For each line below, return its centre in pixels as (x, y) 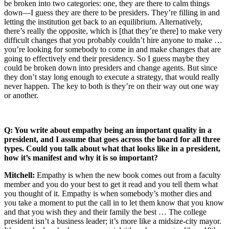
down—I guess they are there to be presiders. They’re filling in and (112, 12)
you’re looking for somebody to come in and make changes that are (112, 49)
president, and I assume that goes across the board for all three (112, 139)
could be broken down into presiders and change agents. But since (111, 67)
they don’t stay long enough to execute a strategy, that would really (112, 77)
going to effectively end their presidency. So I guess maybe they (107, 58)
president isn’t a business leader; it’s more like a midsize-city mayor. (113, 221)
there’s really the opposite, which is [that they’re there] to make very (113, 31)
